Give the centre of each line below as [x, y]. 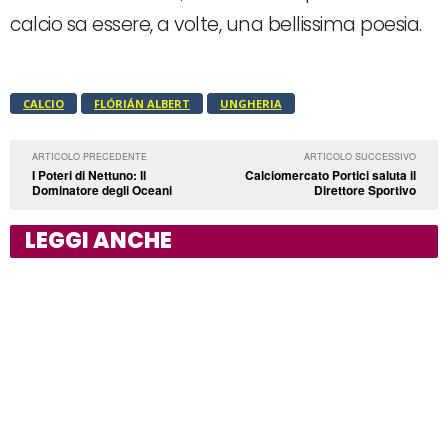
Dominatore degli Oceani [102, 189]
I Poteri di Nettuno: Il [89, 174]
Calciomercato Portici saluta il [330, 174]
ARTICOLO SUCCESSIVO [359, 156]
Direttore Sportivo [364, 189]
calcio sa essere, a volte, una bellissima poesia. [216, 24]
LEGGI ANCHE [98, 240]
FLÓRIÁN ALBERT [142, 103]
